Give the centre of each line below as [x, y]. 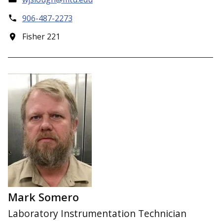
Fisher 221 [41, 37]
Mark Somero [43, 197]
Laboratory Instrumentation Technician [97, 213]
